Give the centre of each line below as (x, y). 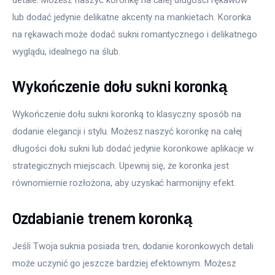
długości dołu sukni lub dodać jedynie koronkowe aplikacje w (134, 149)
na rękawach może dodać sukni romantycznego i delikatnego (136, 34)
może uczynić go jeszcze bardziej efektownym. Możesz (126, 263)
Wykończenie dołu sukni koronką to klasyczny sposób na (128, 114)
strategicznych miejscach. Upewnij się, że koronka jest (122, 166)
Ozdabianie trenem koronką (102, 218)
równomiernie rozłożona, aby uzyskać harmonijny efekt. (124, 183)
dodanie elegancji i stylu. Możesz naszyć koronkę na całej (129, 132)
